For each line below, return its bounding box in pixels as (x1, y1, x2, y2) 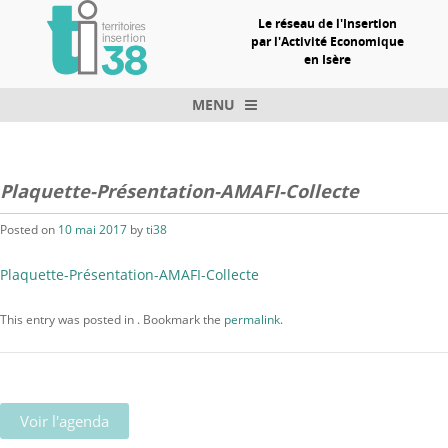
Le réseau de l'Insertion (258, 14, 397, 32)
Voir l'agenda (20, 411, 109, 432)
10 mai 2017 (58, 221, 127, 239)
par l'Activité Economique (251, 32, 404, 50)
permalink (224, 311, 280, 329)
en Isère (304, 50, 351, 68)
